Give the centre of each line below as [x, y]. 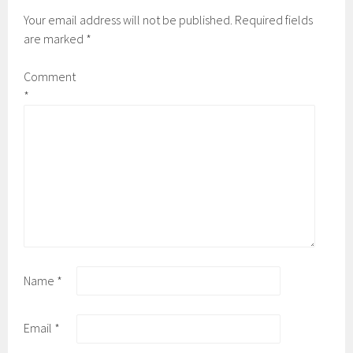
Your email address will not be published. [128, 19]
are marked [55, 38]
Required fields [274, 19]
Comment [50, 76]
